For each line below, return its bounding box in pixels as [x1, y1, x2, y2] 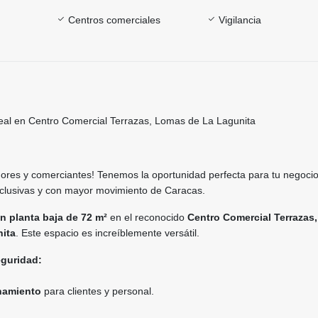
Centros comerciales [67, 14, 160, 26]
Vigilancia [219, 14, 262, 26]
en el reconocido [107, 212, 187, 224]
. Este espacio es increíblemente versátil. [16, 227, 199, 239]
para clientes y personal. [41, 285, 154, 297]
